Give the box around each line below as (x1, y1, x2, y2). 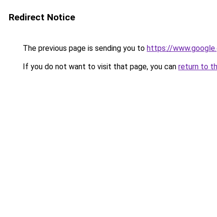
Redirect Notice (9, 12, 75, 23)
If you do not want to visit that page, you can (21, 62, 178, 71)
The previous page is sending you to (21, 44, 147, 53)
